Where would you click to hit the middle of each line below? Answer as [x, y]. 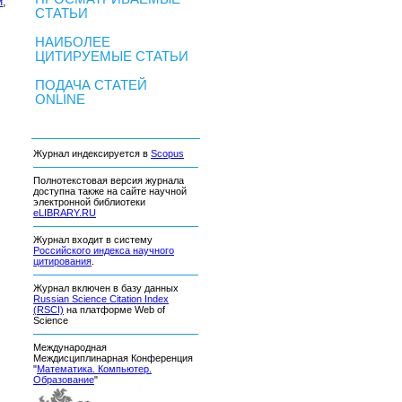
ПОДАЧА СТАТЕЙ [91, 85]
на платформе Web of [114, 310]
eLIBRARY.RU [65, 213]
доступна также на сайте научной [110, 192]
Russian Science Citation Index [101, 299]
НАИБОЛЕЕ [73, 42]
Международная [70, 348]
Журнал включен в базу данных [106, 288]
